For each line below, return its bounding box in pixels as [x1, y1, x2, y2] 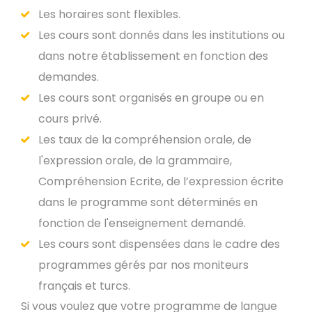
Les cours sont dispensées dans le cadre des [38, 236, 280, 252]
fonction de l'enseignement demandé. [38, 215, 246, 231]
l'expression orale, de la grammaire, [38, 153, 232, 169]
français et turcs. [38, 278, 130, 294]
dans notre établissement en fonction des [38, 48, 268, 64]
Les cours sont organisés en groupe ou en [38, 90, 264, 106]
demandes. [38, 69, 99, 85]
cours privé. [38, 111, 102, 127]
